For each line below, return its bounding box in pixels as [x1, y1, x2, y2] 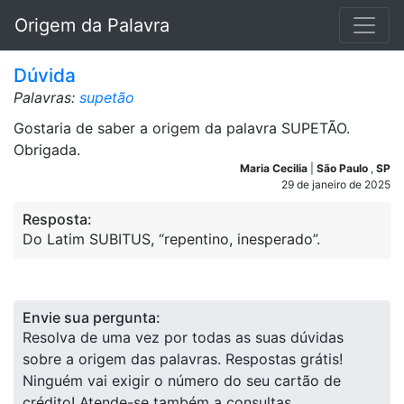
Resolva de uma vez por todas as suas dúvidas [23, 328, 344, 346]
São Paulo [317, 161, 371, 175]
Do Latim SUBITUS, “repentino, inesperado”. [23, 230, 320, 248]
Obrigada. [14, 141, 80, 159]
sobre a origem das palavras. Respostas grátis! [23, 350, 343, 368]
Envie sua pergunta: [23, 308, 161, 326]
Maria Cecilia [240, 161, 310, 175]
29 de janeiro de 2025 [281, 178, 390, 191]
